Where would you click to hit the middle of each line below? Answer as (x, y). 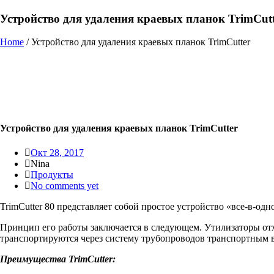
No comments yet (65, 185)
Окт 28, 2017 (57, 152)
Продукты (52, 174)
